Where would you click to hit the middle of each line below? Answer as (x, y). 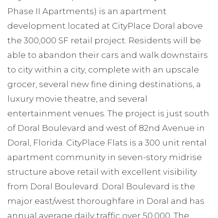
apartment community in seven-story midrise (105, 157)
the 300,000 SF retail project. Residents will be (104, 40)
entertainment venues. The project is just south (108, 113)
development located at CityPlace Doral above (105, 26)
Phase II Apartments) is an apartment (87, 11)
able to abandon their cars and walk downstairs (108, 55)
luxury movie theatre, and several (77, 99)
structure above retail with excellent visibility (102, 172)
